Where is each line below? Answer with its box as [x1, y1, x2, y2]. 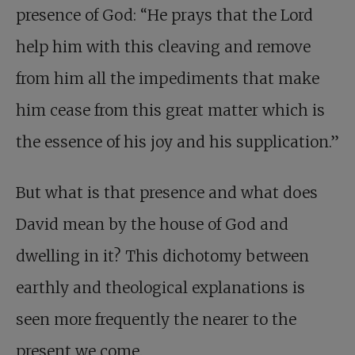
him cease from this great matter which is [16, 101, 325, 120]
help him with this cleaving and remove [16, 37, 311, 57]
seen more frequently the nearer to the [16, 310, 296, 330]
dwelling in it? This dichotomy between [16, 246, 309, 266]
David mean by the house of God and [16, 215, 288, 235]
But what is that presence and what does [16, 183, 318, 203]
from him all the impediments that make [16, 69, 319, 89]
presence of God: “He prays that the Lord [16, 6, 313, 25]
